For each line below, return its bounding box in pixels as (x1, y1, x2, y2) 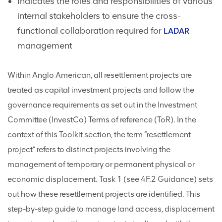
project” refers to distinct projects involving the (7, 145, 170, 155)
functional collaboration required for (17, 25, 164, 37)
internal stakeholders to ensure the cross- (17, 10, 181, 22)
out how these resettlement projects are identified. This (7, 189, 200, 199)
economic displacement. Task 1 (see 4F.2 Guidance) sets (7, 174, 213, 184)
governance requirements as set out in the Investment (7, 100, 197, 110)
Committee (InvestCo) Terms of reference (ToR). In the (7, 115, 196, 125)
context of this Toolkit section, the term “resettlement (7, 130, 191, 140)
